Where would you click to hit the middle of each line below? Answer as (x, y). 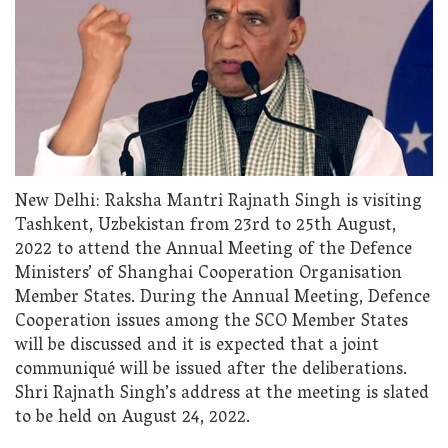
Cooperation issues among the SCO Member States (211, 322)
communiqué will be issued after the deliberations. (211, 370)
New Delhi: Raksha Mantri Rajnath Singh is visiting (218, 202)
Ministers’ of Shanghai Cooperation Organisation (208, 274)
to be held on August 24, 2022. (132, 418)
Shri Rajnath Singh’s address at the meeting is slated (222, 394)
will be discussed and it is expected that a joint (197, 346)
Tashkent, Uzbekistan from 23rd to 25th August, (205, 226)
